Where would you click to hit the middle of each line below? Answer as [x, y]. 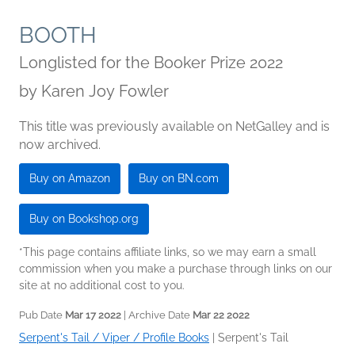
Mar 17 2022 [93, 315]
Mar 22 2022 [221, 315]
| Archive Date [157, 315]
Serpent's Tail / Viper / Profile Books [114, 338]
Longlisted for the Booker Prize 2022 [151, 63]
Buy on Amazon [70, 178]
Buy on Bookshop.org [84, 219]
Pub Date [42, 315]
